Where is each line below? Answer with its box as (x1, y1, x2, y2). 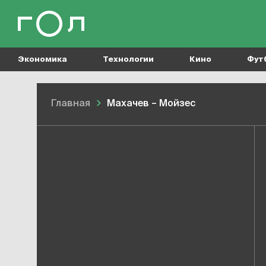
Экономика (18, 55, 67, 64)
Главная (51, 99, 90, 109)
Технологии (103, 55, 154, 64)
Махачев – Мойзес (107, 99, 196, 109)
